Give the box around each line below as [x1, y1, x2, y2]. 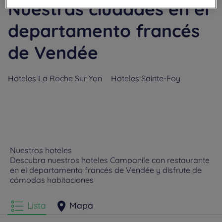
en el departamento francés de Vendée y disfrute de [10, 165, 202, 175]
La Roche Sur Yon [38, 73, 102, 83]
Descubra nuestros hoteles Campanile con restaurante [10, 155, 210, 165]
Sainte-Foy [141, 73, 180, 83]
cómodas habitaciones [10, 175, 94, 185]
